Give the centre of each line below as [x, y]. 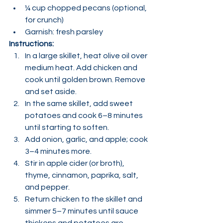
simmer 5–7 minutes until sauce [82, 211]
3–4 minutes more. [58, 151]
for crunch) [44, 20]
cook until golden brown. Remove [86, 80]
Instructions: [31, 44]
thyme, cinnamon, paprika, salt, [82, 175]
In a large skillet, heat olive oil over [87, 56]
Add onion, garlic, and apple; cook [87, 139]
